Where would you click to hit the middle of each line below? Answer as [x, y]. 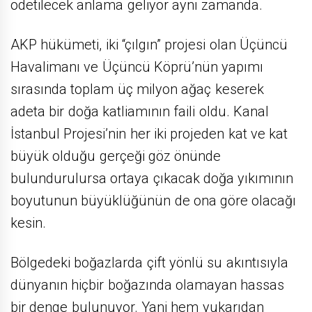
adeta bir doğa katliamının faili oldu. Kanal [140, 112]
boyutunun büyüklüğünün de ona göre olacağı [154, 201]
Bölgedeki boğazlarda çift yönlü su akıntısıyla [149, 263]
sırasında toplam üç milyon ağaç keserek [137, 89]
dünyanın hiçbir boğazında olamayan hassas [148, 285]
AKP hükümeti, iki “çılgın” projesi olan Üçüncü [149, 45]
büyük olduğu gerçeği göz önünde [116, 156]
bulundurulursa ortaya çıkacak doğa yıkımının [152, 179]
